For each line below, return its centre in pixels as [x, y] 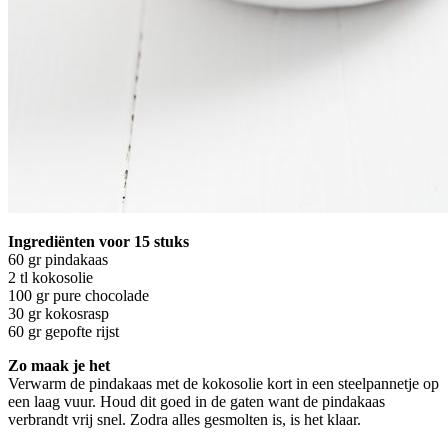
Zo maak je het [59, 365]
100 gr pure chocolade [78, 295]
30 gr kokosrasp [58, 313]
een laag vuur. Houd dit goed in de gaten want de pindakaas [196, 401]
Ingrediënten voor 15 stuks [98, 241]
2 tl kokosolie [50, 277]
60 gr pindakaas [58, 259]
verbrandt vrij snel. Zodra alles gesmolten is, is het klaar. [184, 419]
